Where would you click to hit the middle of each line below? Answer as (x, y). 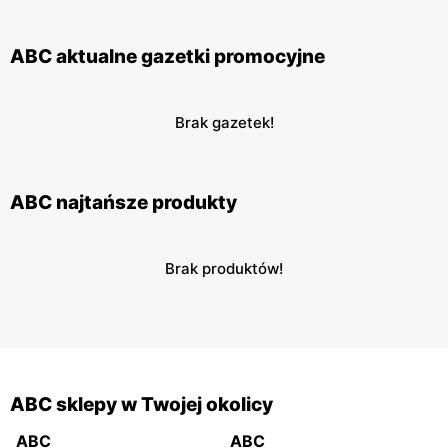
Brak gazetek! (224, 122)
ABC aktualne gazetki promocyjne (167, 56)
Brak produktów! (224, 268)
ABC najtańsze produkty (123, 202)
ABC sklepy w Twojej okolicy (141, 404)
